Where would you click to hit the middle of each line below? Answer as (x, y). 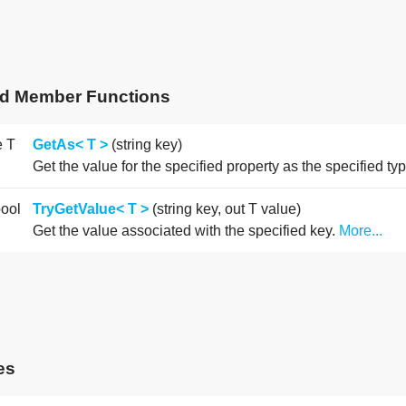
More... (361, 231)
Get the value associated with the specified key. (186, 231)
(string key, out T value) (225, 209)
